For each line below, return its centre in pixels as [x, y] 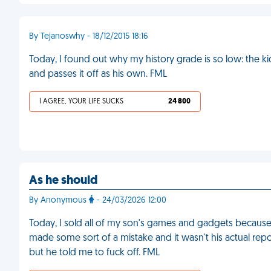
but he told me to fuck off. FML [94, 253]
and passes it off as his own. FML [98, 74]
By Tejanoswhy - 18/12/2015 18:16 [89, 37]
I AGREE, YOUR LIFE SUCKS [81, 102]
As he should [64, 181]
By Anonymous [59, 201]
